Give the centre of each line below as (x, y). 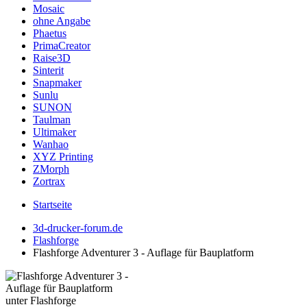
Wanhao (51, 144)
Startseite (52, 205)
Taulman (52, 120)
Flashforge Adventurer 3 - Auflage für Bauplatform (143, 253)
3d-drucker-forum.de (78, 228)
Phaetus (50, 33)
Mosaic (49, 9)
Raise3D (52, 58)
